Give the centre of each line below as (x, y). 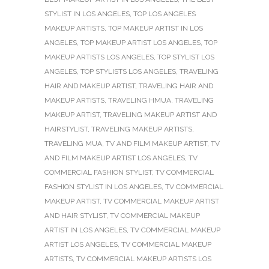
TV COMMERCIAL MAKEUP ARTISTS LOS (144, 259)
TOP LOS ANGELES (165, 14)
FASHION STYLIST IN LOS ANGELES (103, 187)
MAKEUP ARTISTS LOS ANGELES (99, 57)
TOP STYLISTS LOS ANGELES (128, 72)
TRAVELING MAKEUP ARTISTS (142, 129)
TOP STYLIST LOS (186, 57)
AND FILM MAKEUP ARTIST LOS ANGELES (115, 158)
